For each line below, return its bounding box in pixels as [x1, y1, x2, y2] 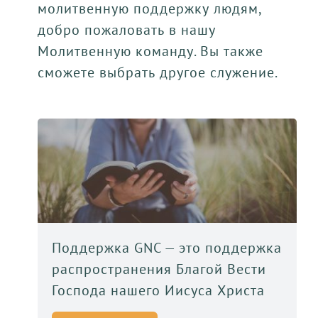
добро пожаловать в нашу [37, 21, 216, 40]
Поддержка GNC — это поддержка [51, 238, 282, 257]
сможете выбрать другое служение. [37, 63, 278, 82]
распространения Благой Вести [51, 259, 266, 278]
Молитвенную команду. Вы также [37, 42, 263, 61]
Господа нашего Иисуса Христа [51, 280, 265, 300]
